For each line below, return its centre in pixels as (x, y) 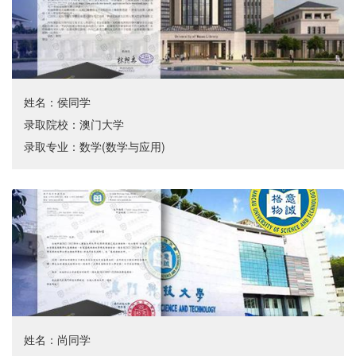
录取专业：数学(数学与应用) (95, 147)
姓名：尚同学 (57, 340)
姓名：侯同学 (57, 102)
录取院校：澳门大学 (74, 124)
